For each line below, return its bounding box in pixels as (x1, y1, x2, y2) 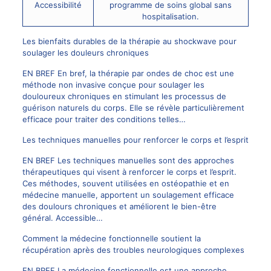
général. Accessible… (22, 213, 103, 223)
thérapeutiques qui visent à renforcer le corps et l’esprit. (22, 167, 237, 177)
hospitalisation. (142, 11, 200, 22)
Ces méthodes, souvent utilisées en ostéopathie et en (22, 178, 229, 189)
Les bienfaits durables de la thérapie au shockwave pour (22, 36, 237, 47)
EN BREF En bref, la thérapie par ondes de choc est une (22, 68, 234, 79)
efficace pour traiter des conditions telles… (22, 114, 186, 125)
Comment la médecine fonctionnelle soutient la (22, 233, 201, 244)
